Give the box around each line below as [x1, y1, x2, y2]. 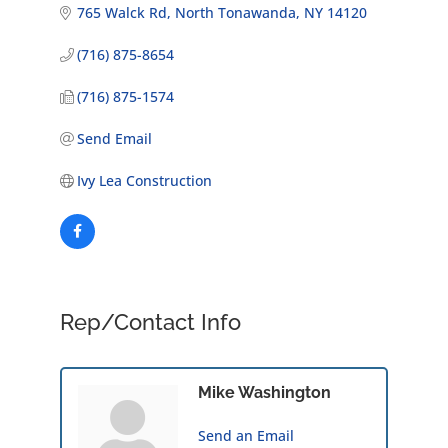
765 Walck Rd [77, 2, 168, 22]
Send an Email [197, 425, 294, 445]
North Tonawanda [175, 2, 297, 22]
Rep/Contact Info [59, 308, 241, 335]
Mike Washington [197, 382, 331, 402]
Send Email [77, 128, 153, 148]
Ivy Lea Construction [77, 170, 213, 190]
